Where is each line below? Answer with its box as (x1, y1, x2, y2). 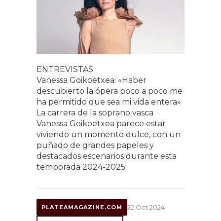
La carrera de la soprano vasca (37, 108, 153, 117)
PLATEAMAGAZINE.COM (41, 203, 122, 211)
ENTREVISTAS (37, 64, 93, 74)
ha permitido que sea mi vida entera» (37, 97, 181, 107)
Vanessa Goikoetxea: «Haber (37, 75, 147, 85)
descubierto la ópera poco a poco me (37, 86, 183, 96)
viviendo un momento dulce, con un (37, 129, 181, 139)
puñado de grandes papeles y (37, 140, 154, 150)
